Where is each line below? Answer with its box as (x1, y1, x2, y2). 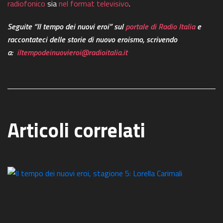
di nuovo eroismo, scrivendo (88, 33, 177, 45)
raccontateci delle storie (7, 33, 88, 45)
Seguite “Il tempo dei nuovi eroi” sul (7, 20, 125, 32)
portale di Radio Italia (125, 20, 195, 32)
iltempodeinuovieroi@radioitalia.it (17, 46, 127, 58)
